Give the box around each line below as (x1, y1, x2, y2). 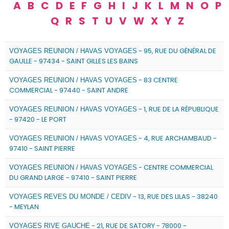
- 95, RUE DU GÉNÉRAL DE (137, 46, 216, 56)
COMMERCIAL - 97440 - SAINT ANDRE (9, 85, 128, 95)
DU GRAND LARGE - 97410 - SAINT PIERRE (9, 173, 137, 182)
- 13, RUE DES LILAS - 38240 (131, 192, 218, 201)
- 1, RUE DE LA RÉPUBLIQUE (137, 104, 219, 114)
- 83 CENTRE (137, 75, 178, 85)
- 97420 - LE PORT (9, 114, 66, 124)
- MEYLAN (9, 202, 39, 212)
